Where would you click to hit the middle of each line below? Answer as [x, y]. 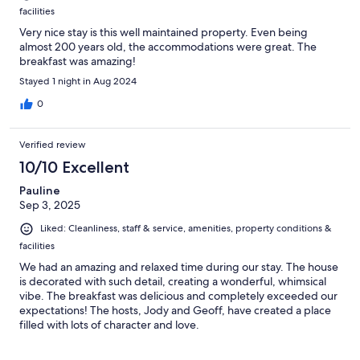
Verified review [53, 145]
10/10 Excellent [74, 168]
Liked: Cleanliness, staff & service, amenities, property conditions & [186, 229]
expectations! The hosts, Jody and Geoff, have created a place [175, 310]
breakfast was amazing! [78, 61]
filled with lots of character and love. [109, 324]
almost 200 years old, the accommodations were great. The [168, 47]
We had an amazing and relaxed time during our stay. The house [179, 266]
